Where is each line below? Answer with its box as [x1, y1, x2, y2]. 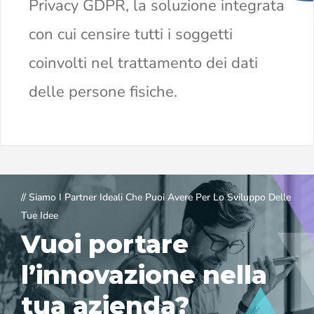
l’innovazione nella [21, 259, 267, 290]
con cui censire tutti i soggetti [29, 23, 233, 45]
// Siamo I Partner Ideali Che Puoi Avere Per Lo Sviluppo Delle [21, 190, 291, 204]
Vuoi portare [21, 228, 189, 259]
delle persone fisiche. [29, 81, 177, 102]
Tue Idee [21, 208, 58, 222]
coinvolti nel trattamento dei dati [29, 52, 258, 74]
